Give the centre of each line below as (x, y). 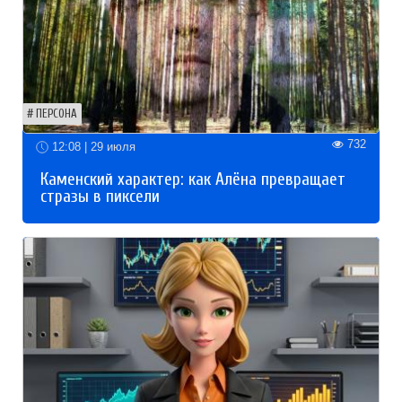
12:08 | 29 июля (92, 146)
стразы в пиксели (100, 197)
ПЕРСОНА (57, 114)
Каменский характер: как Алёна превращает (193, 180)
